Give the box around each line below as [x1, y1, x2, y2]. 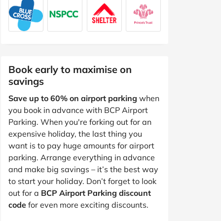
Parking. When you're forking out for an [8, 116, 151, 127]
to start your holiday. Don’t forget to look [8, 176, 156, 186]
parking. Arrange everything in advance [8, 152, 155, 162]
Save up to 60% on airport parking [8, 93, 137, 103]
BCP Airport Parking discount [41, 187, 151, 198]
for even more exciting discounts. [26, 199, 148, 210]
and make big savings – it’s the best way [8, 164, 158, 174]
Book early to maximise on [8, 63, 132, 75]
